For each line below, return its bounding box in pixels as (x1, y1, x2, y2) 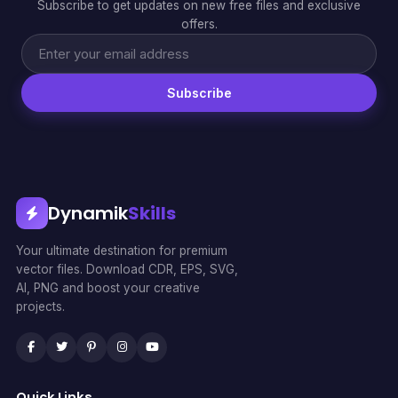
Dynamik (48, 200, 128, 226)
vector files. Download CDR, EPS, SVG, (16, 261, 238, 276)
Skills (128, 200, 176, 226)
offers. (180, 16, 218, 31)
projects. (16, 298, 65, 314)
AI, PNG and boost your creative (16, 280, 200, 295)
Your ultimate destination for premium (16, 243, 227, 258)
